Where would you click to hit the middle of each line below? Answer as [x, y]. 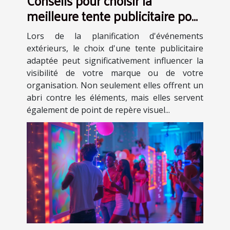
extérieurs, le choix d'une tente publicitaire [115, 49]
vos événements [72, 31]
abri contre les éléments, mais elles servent [115, 98]
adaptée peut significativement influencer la [115, 61]
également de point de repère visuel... [98, 110]
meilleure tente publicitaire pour [115, 16]
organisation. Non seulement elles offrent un [115, 85]
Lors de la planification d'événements [115, 36]
